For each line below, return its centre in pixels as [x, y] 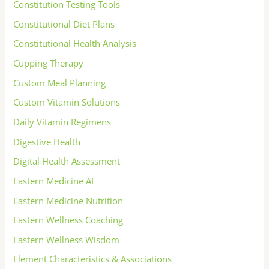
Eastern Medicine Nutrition [68, 200]
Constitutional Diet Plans [64, 24]
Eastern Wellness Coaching [68, 220]
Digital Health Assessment [67, 161]
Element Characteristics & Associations [93, 259]
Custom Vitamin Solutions [67, 102]
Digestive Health [47, 141]
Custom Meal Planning [60, 83]
